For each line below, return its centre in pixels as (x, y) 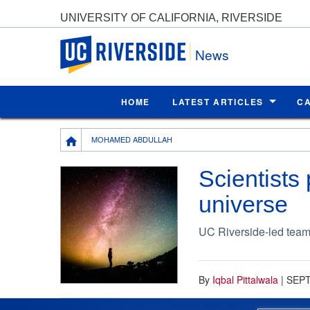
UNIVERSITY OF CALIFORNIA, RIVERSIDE (171, 17)
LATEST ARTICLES (218, 101)
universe (243, 204)
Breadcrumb (90, 136)
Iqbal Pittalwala (245, 279)
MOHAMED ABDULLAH (132, 139)
